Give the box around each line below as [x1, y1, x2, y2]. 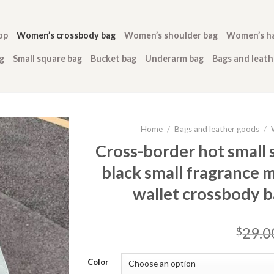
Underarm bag [145, 53, 204, 64]
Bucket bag [91, 53, 136, 64]
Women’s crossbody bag [17, 29, 116, 40]
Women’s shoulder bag [124, 29, 218, 40]
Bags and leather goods [174, 124, 259, 134]
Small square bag [13, 53, 82, 64]
